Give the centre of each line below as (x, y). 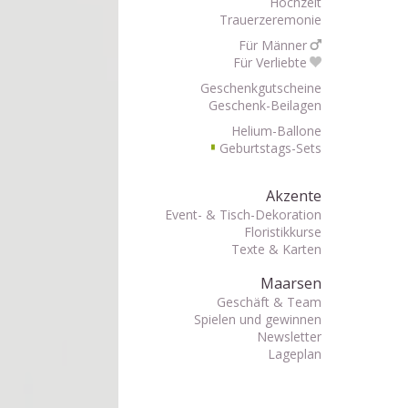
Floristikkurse (282, 232)
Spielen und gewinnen (257, 319)
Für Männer (273, 45)
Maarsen (291, 283)
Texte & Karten (276, 249)
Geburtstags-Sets (270, 148)
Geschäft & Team (269, 302)
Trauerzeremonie (270, 20)
